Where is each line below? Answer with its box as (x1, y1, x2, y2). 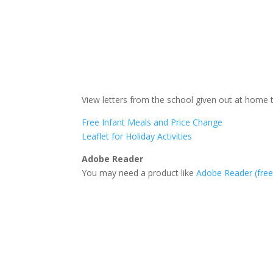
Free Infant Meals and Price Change (82, 116, 223, 128)
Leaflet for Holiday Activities (82, 130, 193, 142)
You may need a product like (82, 166, 197, 179)
